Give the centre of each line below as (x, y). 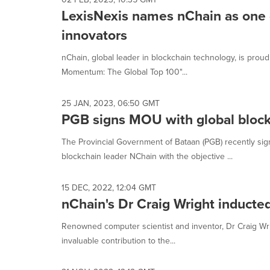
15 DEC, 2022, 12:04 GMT (109, 188)
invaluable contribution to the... (118, 241)
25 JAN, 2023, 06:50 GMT (111, 103)
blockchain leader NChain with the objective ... (147, 156)
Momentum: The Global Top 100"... (124, 72)
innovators (94, 35)
